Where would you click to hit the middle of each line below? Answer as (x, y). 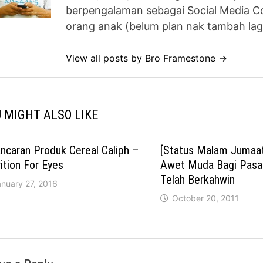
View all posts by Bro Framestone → (147, 58)
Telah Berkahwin (197, 180)
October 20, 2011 (205, 198)
